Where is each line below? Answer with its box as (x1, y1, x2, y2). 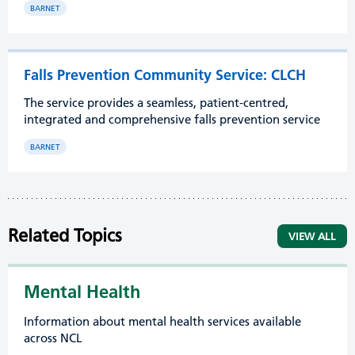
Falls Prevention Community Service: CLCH (24, 66, 306, 84)
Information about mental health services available (24, 314, 301, 329)
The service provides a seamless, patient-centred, (24, 95, 288, 110)
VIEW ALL (288, 230, 336, 242)
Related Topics (8, 225, 122, 246)
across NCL (24, 330, 82, 345)
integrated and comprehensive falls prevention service (24, 112, 320, 127)
